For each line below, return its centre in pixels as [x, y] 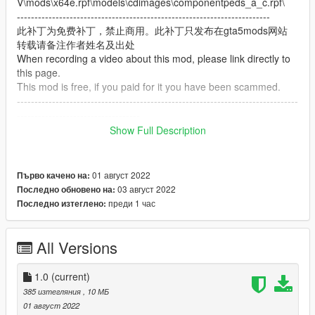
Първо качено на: [53, 176]
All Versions [77, 247]
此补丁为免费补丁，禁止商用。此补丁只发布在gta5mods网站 [152, 31]
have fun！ [41, 143]
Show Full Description [158, 130]
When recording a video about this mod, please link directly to [154, 59]
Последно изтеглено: [62, 204]
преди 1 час [131, 203]
